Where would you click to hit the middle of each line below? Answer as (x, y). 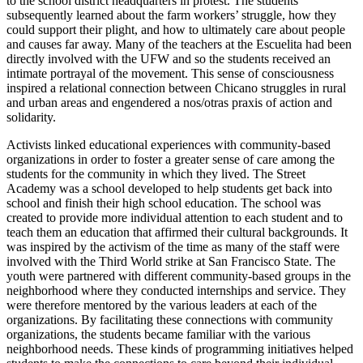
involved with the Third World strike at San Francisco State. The (171, 261)
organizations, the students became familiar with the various (158, 334)
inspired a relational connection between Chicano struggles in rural (176, 88)
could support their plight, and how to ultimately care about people (176, 29)
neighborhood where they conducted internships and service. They (176, 290)
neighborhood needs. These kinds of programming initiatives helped (180, 348)
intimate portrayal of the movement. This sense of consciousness (170, 73)
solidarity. (31, 117)
